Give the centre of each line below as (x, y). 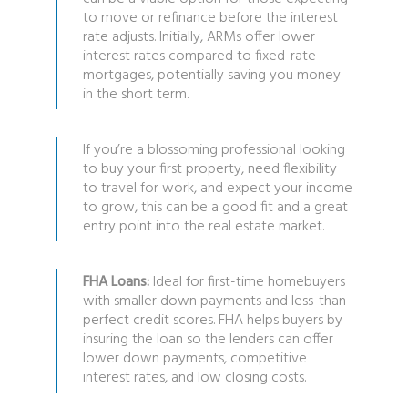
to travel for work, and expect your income (217, 188)
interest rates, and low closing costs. (194, 377)
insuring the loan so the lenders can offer (208, 339)
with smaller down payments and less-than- (217, 301)
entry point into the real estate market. (203, 226)
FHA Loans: (116, 282)
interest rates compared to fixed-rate (199, 56)
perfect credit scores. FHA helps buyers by (212, 320)
